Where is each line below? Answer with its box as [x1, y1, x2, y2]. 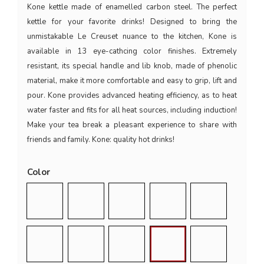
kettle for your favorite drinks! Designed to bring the [27, 16, 237, 28]
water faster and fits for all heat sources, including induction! [27, 105, 237, 116]
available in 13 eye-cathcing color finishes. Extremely [27, 46, 237, 57]
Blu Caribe [85, 229, 127, 241]
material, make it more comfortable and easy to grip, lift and [27, 75, 237, 87]
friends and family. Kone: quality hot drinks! [27, 134, 174, 146]
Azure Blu [208, 185, 247, 197]
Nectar [167, 229, 194, 241]
